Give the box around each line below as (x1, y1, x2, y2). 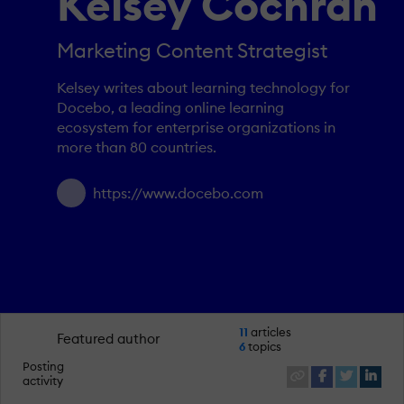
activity (22, 373, 63, 389)
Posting (22, 359, 64, 374)
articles (248, 324, 292, 339)
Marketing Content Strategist (57, 37, 327, 63)
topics (245, 338, 282, 353)
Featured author (53, 330, 161, 348)
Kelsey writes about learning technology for (57, 78, 350, 97)
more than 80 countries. (57, 138, 216, 157)
